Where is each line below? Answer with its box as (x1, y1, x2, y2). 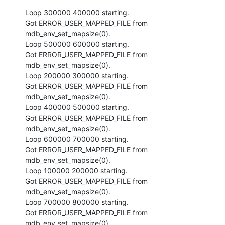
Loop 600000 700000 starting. (25, 134, 129, 143)
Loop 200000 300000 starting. (25, 71, 129, 80)
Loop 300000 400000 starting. (25, 8, 129, 17)
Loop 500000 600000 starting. (25, 39, 129, 48)
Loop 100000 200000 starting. (25, 166, 128, 175)
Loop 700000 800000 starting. (25, 197, 129, 206)
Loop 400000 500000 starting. (25, 102, 129, 111)
